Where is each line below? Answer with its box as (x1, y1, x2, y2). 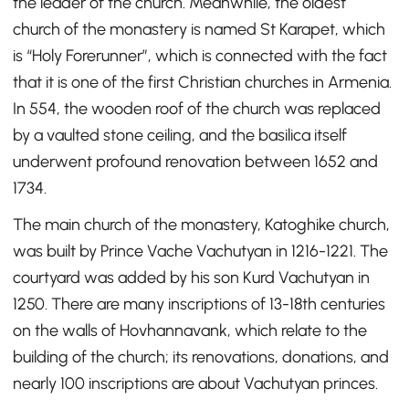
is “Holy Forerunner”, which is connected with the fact (13, 46, 387, 67)
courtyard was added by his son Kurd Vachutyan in (13, 267, 370, 288)
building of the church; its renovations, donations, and (13, 347, 389, 368)
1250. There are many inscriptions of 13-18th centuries (13, 294, 385, 315)
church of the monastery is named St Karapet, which (13, 19, 385, 40)
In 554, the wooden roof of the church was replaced (13, 99, 381, 120)
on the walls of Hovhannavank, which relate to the (13, 320, 367, 341)
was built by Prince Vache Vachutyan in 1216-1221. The (13, 241, 388, 262)
